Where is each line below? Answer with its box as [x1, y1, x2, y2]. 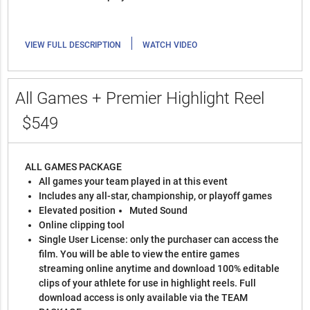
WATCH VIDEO [143, 40, 198, 51]
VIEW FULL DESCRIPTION [25, 40, 122, 51]
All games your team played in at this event [39, 176, 228, 188]
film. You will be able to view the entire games [39, 248, 240, 260]
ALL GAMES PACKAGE [25, 161, 125, 173]
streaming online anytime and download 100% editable [39, 263, 280, 275]
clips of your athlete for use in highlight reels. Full [39, 277, 257, 289]
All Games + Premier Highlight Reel [15, 89, 265, 109]
